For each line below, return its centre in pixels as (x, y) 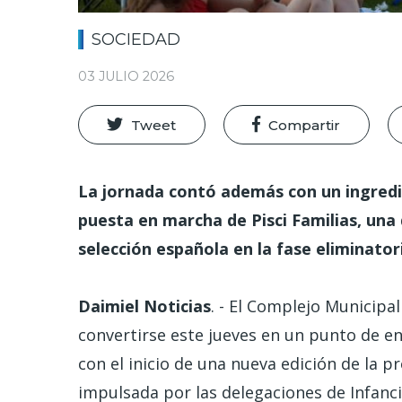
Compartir (305, 126)
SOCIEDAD (136, 40)
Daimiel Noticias (144, 306)
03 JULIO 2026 (126, 76)
